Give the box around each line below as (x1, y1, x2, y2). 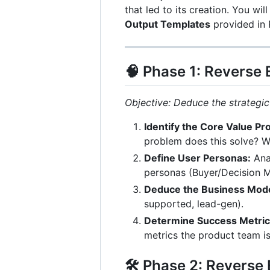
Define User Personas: (144, 152, 251, 165)
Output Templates (125, 18, 210, 31)
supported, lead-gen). (144, 198, 243, 210)
